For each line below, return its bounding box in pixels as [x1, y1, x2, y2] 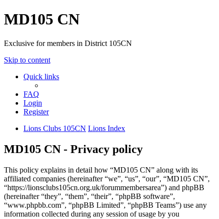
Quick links [23, 72, 59, 81]
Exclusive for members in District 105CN [4, 39, 132, 47]
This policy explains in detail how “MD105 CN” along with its [4, 165, 198, 174]
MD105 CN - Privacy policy [4, 142, 143, 155]
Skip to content [4, 55, 50, 64]
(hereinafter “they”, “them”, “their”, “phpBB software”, [4, 192, 175, 200]
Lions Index [88, 124, 125, 132]
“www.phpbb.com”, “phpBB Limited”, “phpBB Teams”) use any [4, 200, 207, 209]
